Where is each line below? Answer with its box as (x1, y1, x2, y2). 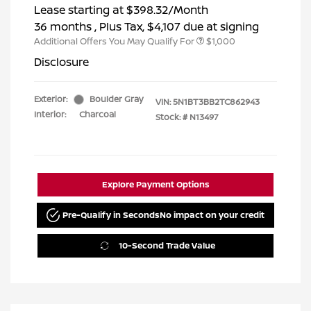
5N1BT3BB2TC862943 (173, 96, 260, 108)
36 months (34, 19, 92, 35)
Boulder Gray (90, 93, 143, 106)
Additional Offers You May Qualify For (34, 35, 194, 48)
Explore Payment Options (101, 178, 210, 191)
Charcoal (79, 108, 116, 121)
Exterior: (34, 93, 67, 106)
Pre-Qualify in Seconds (62, 208, 160, 221)
